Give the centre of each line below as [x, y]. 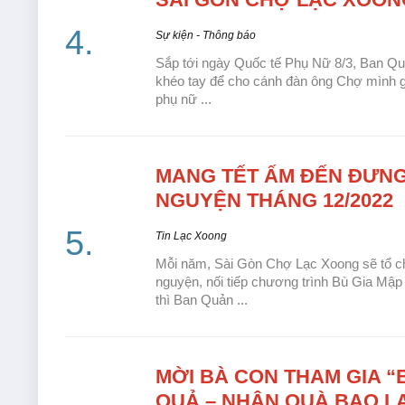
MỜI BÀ [192, 377]
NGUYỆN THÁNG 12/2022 [274, 201]
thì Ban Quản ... [202, 300]
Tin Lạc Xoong [191, 236]
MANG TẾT [207, 176]
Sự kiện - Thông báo [206, 36]
